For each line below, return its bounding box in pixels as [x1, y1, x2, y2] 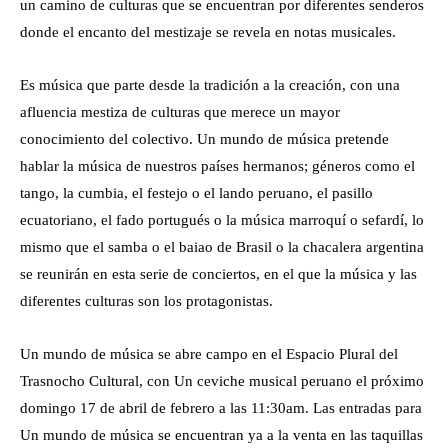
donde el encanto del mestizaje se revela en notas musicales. [20, 24, 396, 40]
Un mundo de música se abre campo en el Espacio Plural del [20, 346, 398, 362]
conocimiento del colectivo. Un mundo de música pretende [20, 131, 389, 147]
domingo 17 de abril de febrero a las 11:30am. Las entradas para [20, 400, 422, 416]
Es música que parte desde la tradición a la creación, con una [20, 77, 400, 93]
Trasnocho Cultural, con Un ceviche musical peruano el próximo [20, 373, 424, 389]
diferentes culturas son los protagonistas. [20, 293, 273, 309]
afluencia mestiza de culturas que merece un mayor [20, 104, 340, 120]
